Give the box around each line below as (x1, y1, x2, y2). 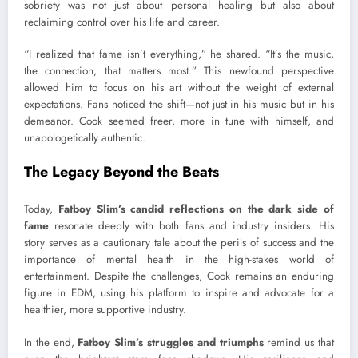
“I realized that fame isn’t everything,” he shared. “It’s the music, (24, 46, 334, 62)
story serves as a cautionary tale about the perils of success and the (24, 235, 334, 251)
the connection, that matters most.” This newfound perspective (24, 62, 334, 78)
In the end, (24, 334, 78, 350)
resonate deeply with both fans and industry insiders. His (49, 218, 334, 234)
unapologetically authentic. (24, 129, 145, 145)
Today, (24, 201, 58, 217)
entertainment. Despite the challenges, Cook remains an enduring (24, 268, 334, 284)
